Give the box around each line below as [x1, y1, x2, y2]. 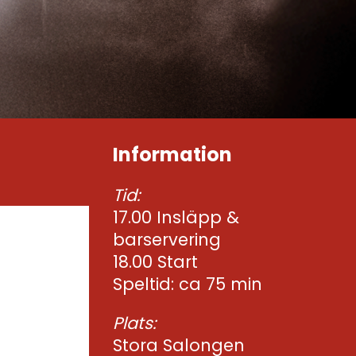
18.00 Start [113, 250, 198, 273]
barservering [113, 228, 221, 251]
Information [113, 141, 232, 168]
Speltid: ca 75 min [113, 273, 262, 296]
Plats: [113, 311, 156, 335]
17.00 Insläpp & [113, 206, 239, 229]
